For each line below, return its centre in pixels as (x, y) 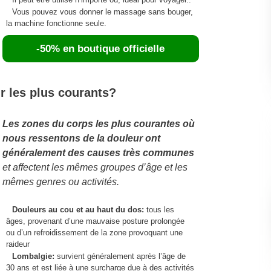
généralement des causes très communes (98, 152)
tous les (160, 209)
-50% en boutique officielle (101, 48)
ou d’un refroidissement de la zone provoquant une (94, 232)
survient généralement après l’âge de (121, 256)
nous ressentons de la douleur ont (81, 138)
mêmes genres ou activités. (60, 181)
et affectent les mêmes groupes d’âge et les (95, 167)
